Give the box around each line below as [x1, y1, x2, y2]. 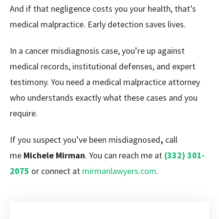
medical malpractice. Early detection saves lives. [10, 19, 186, 30]
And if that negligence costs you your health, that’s [10, 3, 196, 14]
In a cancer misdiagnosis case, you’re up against [10, 45, 185, 56]
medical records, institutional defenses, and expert [10, 61, 196, 72]
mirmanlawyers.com [82, 165, 156, 176]
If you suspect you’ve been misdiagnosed [10, 134, 160, 145]
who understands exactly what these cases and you [10, 92, 197, 103]
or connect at [29, 165, 82, 176]
